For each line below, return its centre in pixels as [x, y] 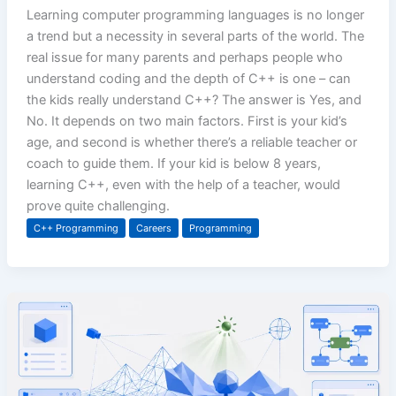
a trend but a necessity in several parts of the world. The [195, 36]
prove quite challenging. [98, 206]
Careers [153, 228]
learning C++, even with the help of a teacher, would [183, 184]
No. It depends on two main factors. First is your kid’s [187, 121]
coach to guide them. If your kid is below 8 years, [173, 163]
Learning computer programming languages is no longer [195, 15]
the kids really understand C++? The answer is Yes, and [194, 99]
